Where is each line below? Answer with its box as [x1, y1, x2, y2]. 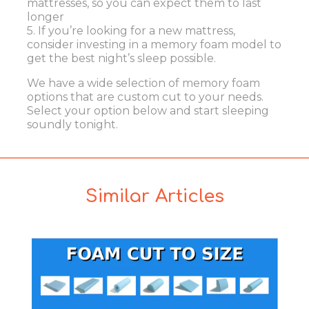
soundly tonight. [27, 118, 118, 132]
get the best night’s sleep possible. [27, 52, 216, 66]
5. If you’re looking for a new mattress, [27, 24, 235, 38]
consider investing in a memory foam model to [27, 38, 281, 52]
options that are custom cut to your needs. [27, 90, 263, 104]
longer [27, 10, 64, 24]
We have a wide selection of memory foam [27, 77, 260, 90]
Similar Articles [85, 186, 224, 207]
